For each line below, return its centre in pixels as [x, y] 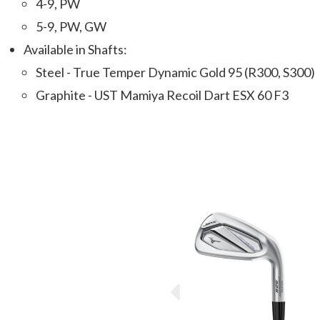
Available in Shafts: [76, 49]
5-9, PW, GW [71, 26]
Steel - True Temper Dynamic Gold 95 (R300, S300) [175, 72]
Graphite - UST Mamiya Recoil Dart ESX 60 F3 [162, 95]
